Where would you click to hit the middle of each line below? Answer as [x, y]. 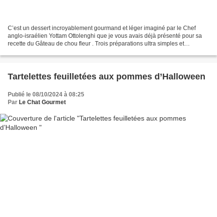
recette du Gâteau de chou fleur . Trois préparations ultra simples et [96, 43]
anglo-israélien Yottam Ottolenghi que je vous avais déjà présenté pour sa [105, 36]
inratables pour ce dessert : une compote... [63, 51]
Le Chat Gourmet [42, 102]
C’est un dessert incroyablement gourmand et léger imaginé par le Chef [102, 28]
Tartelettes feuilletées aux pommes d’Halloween [107, 76]
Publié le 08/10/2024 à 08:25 [46, 94]
